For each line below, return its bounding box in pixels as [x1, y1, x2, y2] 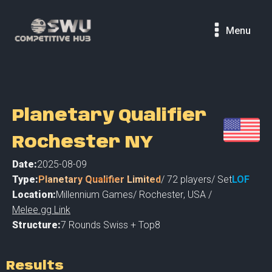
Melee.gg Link [12, 204, 70, 216]
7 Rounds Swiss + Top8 [61, 219, 160, 231]
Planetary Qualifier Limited [38, 174, 161, 185]
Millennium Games [56, 189, 133, 200]
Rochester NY [12, 134, 153, 152]
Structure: [12, 219, 61, 231]
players [178, 174, 211, 185]
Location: [12, 189, 56, 200]
